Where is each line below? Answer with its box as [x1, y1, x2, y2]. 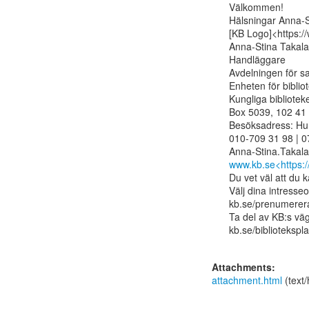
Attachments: [212, 260, 275, 274]
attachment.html [212, 273, 282, 287]
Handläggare [229, 52, 286, 66]
